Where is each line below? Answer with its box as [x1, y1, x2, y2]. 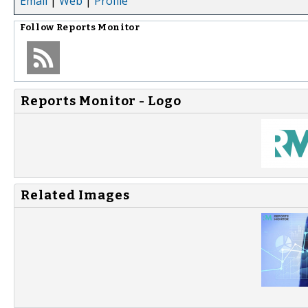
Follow [20, 21, 56, 33]
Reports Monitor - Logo [21, 93, 181, 109]
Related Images [21, 188, 130, 203]
